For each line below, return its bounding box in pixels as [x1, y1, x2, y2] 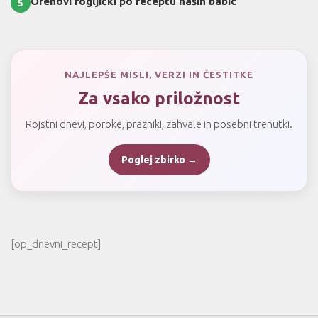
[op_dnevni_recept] [11, 237, 101, 250]
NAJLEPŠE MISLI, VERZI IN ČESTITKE [65, 69, 253, 79]
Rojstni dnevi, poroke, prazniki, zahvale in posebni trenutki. [26, 117, 292, 130]
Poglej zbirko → [121, 153, 197, 165]
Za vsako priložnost [78, 88, 240, 108]
